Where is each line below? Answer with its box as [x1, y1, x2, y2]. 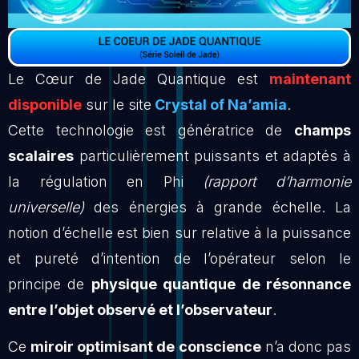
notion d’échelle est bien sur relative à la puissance [8, 224, 351, 241]
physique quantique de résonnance [91, 275, 352, 292]
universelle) [8, 198, 84, 216]
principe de [8, 275, 91, 292]
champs [294, 121, 351, 139]
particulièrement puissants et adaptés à [74, 147, 351, 164]
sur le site [82, 95, 151, 113]
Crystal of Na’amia [151, 95, 287, 113]
